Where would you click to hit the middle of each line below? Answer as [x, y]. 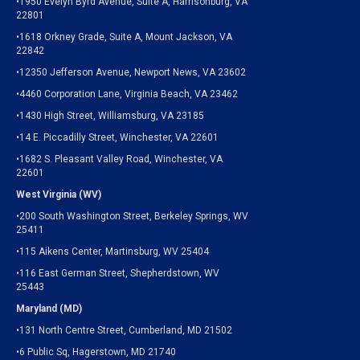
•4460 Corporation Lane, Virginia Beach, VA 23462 [127, 94]
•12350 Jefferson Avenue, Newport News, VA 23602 [131, 73]
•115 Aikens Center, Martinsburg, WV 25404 [112, 252]
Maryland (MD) [49, 309]
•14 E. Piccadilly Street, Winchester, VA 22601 [117, 138]
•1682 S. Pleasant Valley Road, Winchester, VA [119, 160]
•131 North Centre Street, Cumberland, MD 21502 [124, 331]
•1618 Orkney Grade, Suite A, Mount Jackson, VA [124, 37]
